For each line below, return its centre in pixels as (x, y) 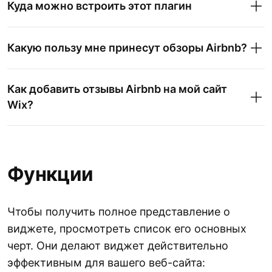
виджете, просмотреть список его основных (127, 229)
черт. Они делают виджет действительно (118, 246)
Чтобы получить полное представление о (119, 212)
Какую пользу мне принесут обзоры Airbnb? (127, 48)
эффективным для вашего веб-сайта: (106, 263)
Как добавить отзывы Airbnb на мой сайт (117, 89)
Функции (50, 174)
